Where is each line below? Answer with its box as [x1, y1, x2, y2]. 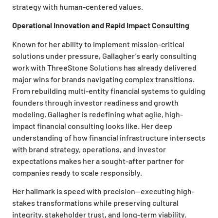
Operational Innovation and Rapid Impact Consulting [12, 20, 189, 30]
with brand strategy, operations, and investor [12, 144, 166, 154]
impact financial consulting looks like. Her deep [12, 121, 172, 130]
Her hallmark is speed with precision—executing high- [12, 186, 195, 196]
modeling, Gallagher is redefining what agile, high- [12, 109, 183, 119]
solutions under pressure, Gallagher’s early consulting [12, 51, 197, 60]
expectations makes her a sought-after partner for [12, 156, 184, 165]
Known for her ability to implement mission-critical [12, 39, 184, 49]
